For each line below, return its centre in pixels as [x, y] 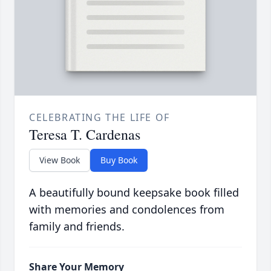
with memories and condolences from [127, 210]
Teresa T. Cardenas [85, 135]
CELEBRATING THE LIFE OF [100, 118]
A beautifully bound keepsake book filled [134, 193]
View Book [60, 160]
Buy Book [119, 160]
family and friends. [77, 227]
